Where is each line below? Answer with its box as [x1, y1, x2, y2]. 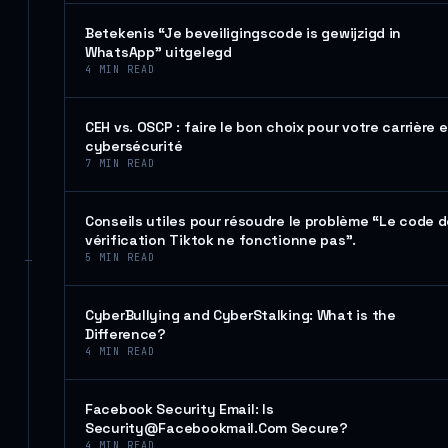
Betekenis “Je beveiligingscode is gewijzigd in [85, 24, 402, 42]
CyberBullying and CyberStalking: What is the [85, 306, 396, 324]
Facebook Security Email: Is [85, 400, 274, 418]
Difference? [85, 325, 166, 343]
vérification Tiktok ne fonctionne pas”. [85, 231, 357, 249]
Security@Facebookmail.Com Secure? [85, 419, 348, 437]
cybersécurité [85, 137, 183, 155]
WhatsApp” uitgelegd [85, 43, 232, 61]
